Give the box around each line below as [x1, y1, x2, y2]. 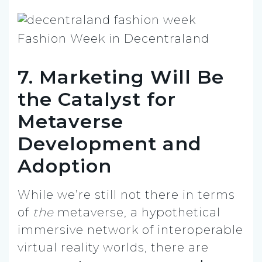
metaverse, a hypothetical [54, 205, 220, 219]
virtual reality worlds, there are [18, 240, 209, 254]
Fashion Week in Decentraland [18, 31, 209, 46]
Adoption [18, 154, 112, 177]
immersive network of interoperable [18, 222, 243, 237]
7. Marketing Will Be [18, 65, 224, 88]
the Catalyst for [18, 87, 176, 111]
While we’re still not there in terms [18, 187, 235, 202]
